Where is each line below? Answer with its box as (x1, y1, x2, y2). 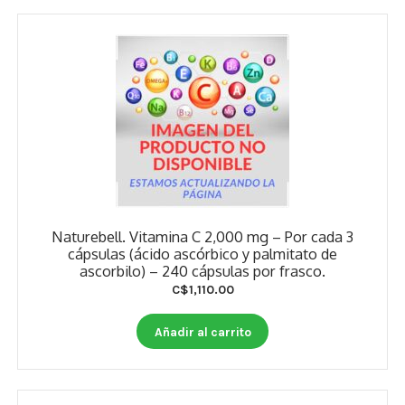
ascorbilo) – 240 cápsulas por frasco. (80, 261, 325, 281)
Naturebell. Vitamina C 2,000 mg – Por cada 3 (52, 227, 353, 247)
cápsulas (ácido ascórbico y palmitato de (68, 244, 337, 264)
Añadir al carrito (154, 324, 251, 339)
